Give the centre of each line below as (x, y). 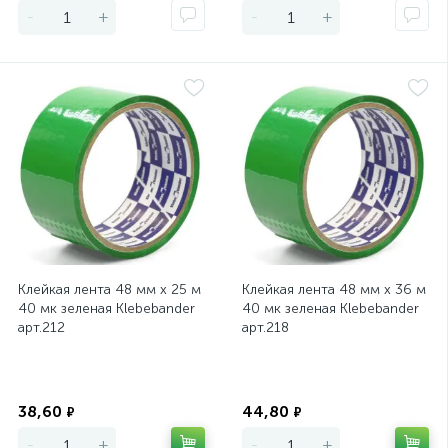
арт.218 (265, 327)
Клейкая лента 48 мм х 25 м (109, 289)
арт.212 (41, 327)
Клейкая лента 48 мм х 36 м (334, 289)
